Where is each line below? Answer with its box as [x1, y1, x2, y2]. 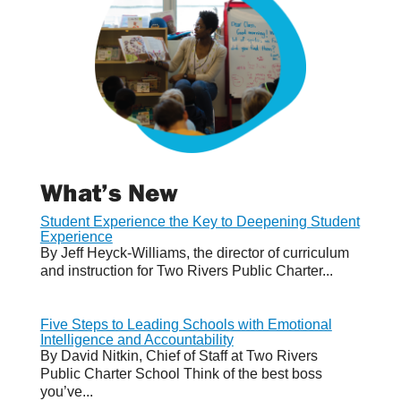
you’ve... [39, 383, 93, 399]
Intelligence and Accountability [39, 331, 234, 347]
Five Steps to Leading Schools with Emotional [39, 316, 332, 332]
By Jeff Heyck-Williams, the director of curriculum [39, 244, 349, 260]
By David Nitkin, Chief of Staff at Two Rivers [39, 347, 318, 363]
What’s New [39, 175, 178, 208]
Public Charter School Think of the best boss [39, 365, 322, 381]
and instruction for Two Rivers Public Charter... [39, 262, 333, 278]
